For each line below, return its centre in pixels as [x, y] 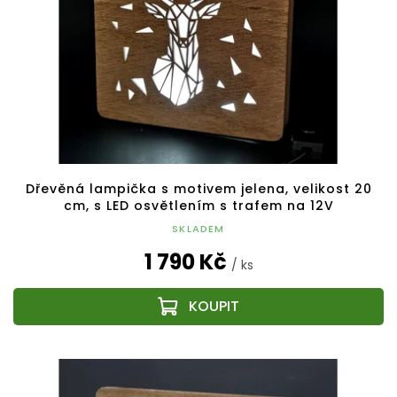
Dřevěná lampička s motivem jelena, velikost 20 [198, 189]
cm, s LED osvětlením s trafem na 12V [198, 206]
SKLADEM [198, 229]
